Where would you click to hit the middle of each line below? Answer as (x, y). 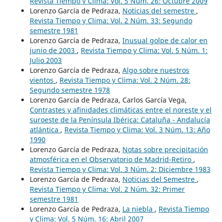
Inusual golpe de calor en (165, 40)
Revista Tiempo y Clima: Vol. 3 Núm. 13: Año (137, 129)
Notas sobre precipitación (165, 149)
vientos (42, 80)
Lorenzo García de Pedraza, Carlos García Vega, (108, 100)
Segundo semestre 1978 (70, 90)
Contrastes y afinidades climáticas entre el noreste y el (120, 110)
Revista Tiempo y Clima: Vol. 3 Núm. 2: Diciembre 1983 (120, 169)
